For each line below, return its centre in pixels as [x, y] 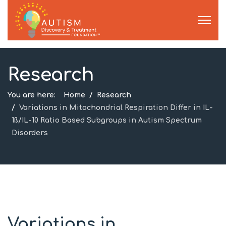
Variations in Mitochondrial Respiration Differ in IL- [116, 108]
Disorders [30, 133]
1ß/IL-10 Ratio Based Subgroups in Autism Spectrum [107, 120]
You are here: [34, 95]
